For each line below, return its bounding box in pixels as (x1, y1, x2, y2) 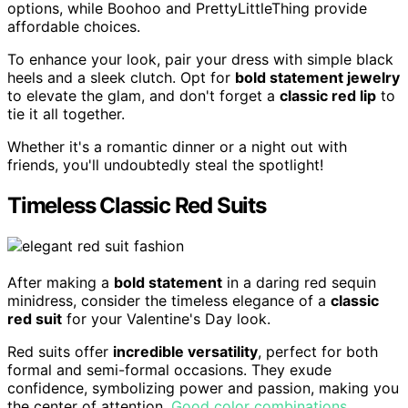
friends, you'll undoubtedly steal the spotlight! (7, 156, 323, 175)
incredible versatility (113, 342, 258, 361)
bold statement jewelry (235, 68, 400, 87)
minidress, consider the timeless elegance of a (7, 291, 331, 310)
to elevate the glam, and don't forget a (7, 87, 280, 106)
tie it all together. (7, 105, 125, 124)
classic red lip (280, 87, 376, 106)
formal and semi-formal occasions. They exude (7, 360, 331, 379)
